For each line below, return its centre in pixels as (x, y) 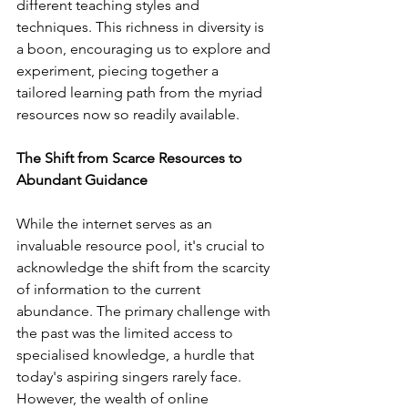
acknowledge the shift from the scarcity (145, 267)
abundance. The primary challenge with (145, 311)
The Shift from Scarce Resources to (131, 158)
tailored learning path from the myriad (141, 92)
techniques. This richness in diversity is (142, 26)
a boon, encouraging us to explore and (145, 48)
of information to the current (110, 289)
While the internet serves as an (116, 223)
